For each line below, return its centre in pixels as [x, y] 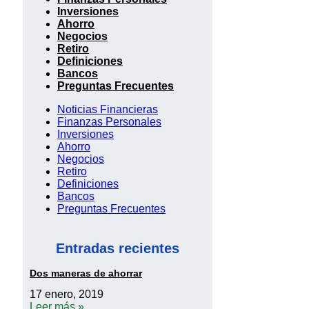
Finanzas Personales [109, 122]
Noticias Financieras [108, 110]
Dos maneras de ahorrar [86, 273]
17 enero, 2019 [67, 295]
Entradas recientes [118, 248]
